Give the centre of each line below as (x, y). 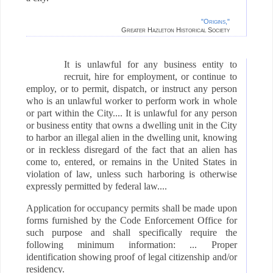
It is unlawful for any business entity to (150, 64)
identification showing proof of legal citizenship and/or (131, 257)
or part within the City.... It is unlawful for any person (131, 113)
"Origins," (216, 22)
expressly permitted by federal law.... (96, 186)
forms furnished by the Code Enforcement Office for (131, 220)
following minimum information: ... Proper (131, 244)
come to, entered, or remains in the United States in (131, 161)
